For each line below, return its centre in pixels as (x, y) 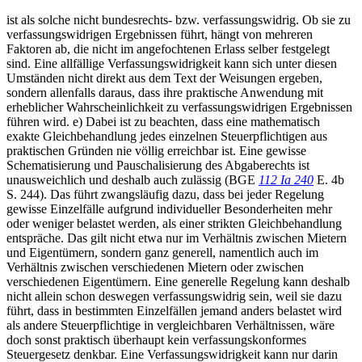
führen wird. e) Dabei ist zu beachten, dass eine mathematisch (163, 121)
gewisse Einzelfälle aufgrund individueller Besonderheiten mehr (169, 208)
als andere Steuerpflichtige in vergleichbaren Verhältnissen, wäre (170, 325)
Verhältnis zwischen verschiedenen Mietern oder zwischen (155, 267)
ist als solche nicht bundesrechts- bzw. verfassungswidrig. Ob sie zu (179, 19)
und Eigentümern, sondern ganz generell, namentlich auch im (162, 252)
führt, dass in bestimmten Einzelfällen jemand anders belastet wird (174, 310)
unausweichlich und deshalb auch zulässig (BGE (133, 179)
